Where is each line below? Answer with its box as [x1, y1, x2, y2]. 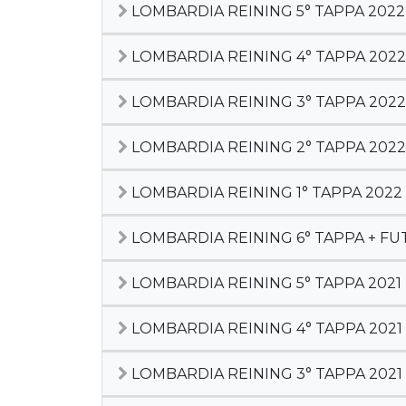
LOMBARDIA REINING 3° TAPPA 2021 [128, 365, 402, 382]
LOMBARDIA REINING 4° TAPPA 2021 [128, 320, 402, 337]
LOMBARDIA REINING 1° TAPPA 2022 [128, 184, 402, 201]
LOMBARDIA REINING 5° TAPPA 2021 [128, 275, 401, 292]
